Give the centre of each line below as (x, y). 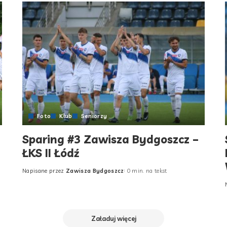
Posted (32, 175)
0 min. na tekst (147, 171)
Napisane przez (43, 171)
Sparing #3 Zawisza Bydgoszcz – (110, 139)
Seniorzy (94, 116)
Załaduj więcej (113, 218)
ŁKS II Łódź (50, 153)
